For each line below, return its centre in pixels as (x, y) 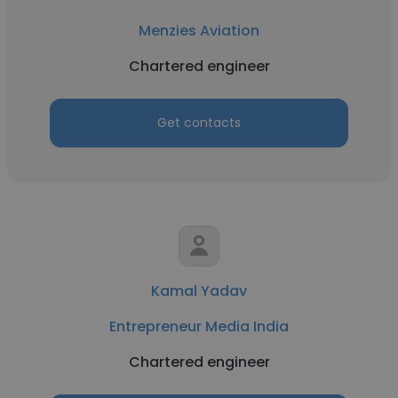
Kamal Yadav (199, 291)
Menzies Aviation (199, 31)
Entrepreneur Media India (199, 326)
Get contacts (199, 123)
